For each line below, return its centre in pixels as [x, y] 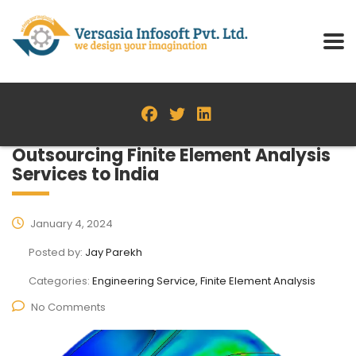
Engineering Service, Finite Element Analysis [204, 281]
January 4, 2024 [70, 223]
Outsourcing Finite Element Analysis [171, 155]
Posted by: [57, 252]
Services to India [85, 174]
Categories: [60, 281]
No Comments [68, 307]
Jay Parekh [114, 252]
